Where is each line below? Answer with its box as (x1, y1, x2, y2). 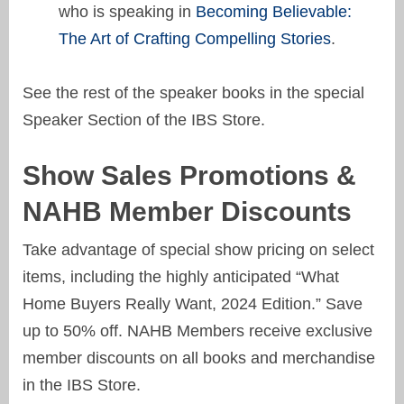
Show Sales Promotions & (23, 160, 356, 190)
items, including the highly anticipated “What (23, 267, 339, 286)
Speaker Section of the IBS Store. (23, 110, 265, 129)
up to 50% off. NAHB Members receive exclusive (23, 321, 372, 340)
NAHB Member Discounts (23, 196, 352, 226)
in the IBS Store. (23, 375, 141, 394)
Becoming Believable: (196, 2, 352, 21)
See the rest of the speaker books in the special (23, 83, 364, 102)
